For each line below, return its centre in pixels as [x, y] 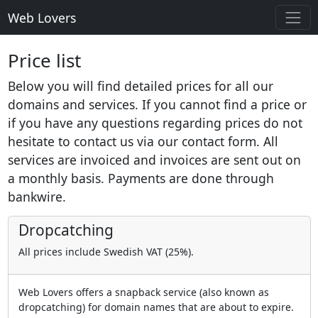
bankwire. [37, 197]
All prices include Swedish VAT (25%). [106, 252]
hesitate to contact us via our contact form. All [143, 142]
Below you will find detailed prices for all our [140, 86]
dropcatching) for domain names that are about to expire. [156, 307]
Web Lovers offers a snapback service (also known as [143, 292]
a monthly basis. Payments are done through [141, 179]
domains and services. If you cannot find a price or [157, 105]
